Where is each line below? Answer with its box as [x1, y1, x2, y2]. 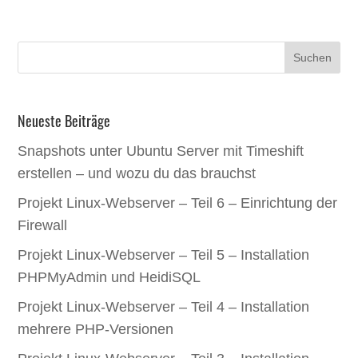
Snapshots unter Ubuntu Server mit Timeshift [18, 142, 304, 159]
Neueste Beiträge [18, 109, 111, 131]
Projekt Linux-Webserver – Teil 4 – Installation [18, 298, 310, 315]
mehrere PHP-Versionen [18, 320, 174, 337]
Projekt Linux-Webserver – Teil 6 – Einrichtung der [18, 194, 338, 211]
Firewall [18, 217, 68, 233]
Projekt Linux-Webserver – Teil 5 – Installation [18, 246, 310, 263]
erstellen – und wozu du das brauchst [18, 165, 257, 181]
